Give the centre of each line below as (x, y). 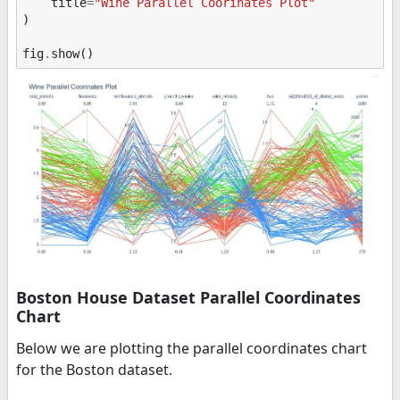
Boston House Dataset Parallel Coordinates (188, 298)
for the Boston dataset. (94, 370)
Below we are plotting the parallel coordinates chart (192, 349)
